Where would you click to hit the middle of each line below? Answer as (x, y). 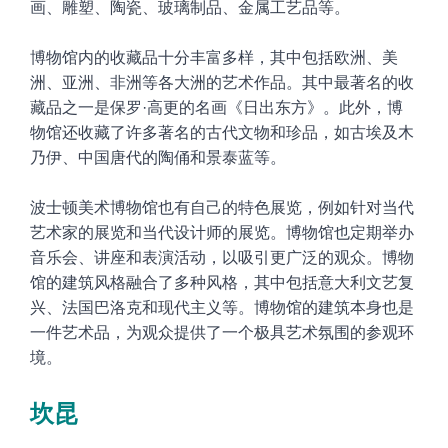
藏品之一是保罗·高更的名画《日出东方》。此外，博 (216, 107)
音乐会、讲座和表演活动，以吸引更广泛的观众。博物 (222, 257)
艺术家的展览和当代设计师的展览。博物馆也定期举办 (222, 232)
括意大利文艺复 (358, 282)
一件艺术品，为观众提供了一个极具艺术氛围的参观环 (222, 332)
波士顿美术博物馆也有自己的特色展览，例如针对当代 (222, 207)
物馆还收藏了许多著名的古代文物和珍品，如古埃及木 (222, 132)
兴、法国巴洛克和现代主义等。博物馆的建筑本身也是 (222, 307)
